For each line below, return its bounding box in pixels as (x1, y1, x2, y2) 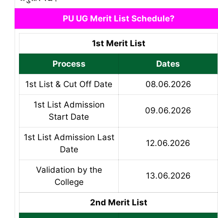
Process (52, 58, 86, 69)
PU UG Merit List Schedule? (62, 13, 175, 23)
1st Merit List (91, 38, 145, 48)
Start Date (49, 111, 89, 122)
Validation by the (36, 164, 102, 175)
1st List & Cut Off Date (25, 79, 112, 89)
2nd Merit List (90, 197, 147, 207)
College (54, 177, 84, 187)
